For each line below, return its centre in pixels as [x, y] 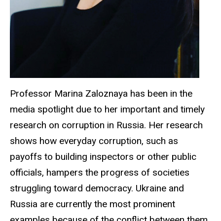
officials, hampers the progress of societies [100, 172]
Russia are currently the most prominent [92, 204]
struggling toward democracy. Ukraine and [97, 188]
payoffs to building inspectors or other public [103, 156]
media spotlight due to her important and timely [107, 109]
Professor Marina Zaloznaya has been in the [101, 93]
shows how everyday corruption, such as [94, 141]
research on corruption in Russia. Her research [106, 125]
